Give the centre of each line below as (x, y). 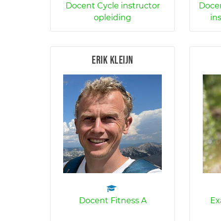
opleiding (113, 18)
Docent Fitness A (112, 201)
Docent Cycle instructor (112, 6)
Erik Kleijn (112, 60)
